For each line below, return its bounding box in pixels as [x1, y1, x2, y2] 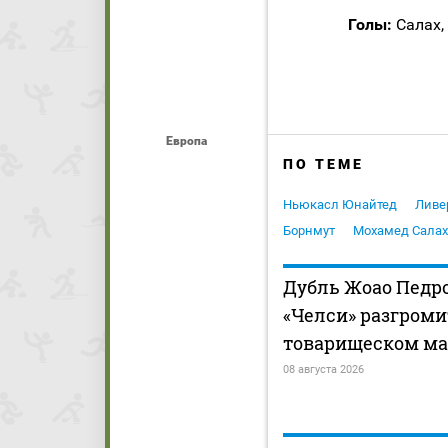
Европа [165, 134, 207, 148]
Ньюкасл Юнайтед [283, 197, 397, 213]
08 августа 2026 [283, 363, 364, 377]
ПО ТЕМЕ [283, 156, 364, 173]
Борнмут [283, 223, 335, 239]
